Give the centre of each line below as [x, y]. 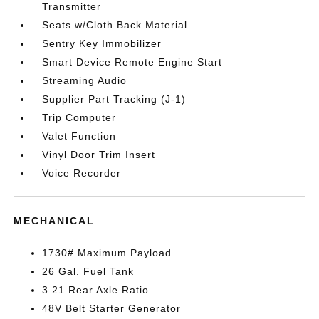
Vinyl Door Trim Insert [99, 155]
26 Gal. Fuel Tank [88, 271]
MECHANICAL [54, 221]
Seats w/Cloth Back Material [115, 25]
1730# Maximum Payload [107, 253]
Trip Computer [79, 117]
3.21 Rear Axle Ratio [96, 290]
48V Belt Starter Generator [112, 308]
